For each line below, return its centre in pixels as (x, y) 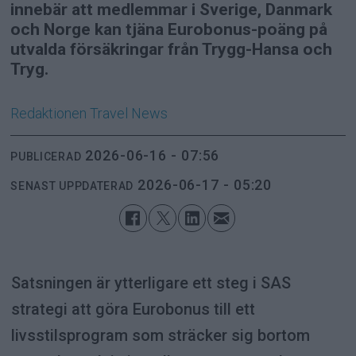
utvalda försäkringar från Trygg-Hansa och (172, 49)
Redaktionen (49, 114)
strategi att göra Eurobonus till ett (133, 310)
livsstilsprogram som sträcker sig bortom (160, 336)
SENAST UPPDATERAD (72, 186)
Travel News (129, 114)
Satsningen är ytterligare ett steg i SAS (151, 283)
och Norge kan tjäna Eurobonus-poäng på (169, 29)
